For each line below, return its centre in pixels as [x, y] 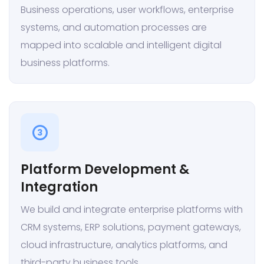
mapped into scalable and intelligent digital [121, 45]
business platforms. [65, 63]
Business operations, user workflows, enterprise [127, 10]
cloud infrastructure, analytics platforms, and [124, 245]
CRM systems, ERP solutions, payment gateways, [131, 227]
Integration [59, 187]
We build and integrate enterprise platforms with [132, 210]
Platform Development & [105, 170]
